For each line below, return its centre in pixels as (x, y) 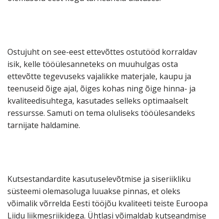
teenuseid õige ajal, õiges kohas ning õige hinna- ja (101, 89)
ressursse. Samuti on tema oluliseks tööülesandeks (101, 113)
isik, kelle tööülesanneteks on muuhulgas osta (93, 64)
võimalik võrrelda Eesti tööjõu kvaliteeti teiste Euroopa (108, 204)
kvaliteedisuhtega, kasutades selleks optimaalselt (98, 101)
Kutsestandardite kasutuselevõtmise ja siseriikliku (99, 179)
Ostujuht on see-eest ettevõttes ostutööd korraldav (102, 52)
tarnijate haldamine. (44, 125)
